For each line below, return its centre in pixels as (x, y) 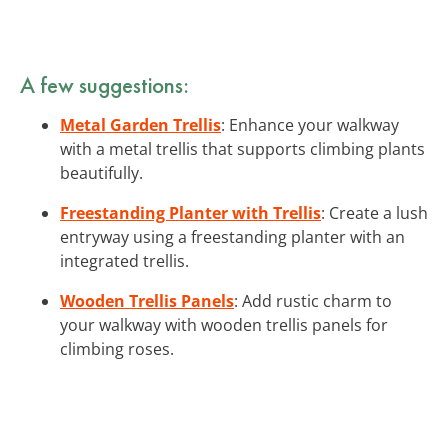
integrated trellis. (124, 260)
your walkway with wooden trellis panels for (224, 324)
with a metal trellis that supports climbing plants (242, 148)
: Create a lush (374, 212)
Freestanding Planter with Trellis (190, 212)
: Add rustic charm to (313, 300)
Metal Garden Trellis (140, 124)
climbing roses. (117, 348)
